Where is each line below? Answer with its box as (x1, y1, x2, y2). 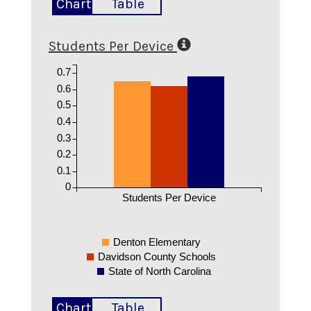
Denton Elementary (112, 236, 201, 249)
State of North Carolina (108, 265, 212, 278)
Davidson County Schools (97, 251, 216, 263)
